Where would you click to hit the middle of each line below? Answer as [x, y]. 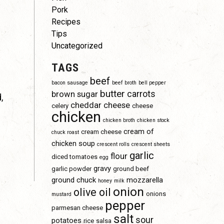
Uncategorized [77, 46]
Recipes [66, 22]
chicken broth [119, 120]
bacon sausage [69, 83]
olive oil [92, 192]
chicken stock [153, 120]
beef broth [124, 83]
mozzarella [144, 180]
